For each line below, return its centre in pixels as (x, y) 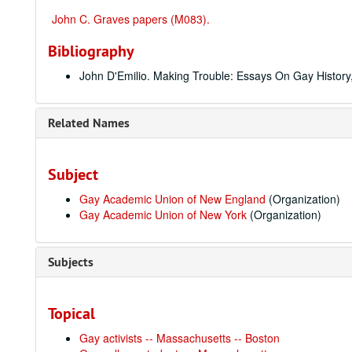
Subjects (71, 262)
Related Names (89, 123)
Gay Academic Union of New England (172, 199)
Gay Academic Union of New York (163, 214)
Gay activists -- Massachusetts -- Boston (180, 338)
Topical (71, 313)
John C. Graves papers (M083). (131, 19)
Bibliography (91, 51)
